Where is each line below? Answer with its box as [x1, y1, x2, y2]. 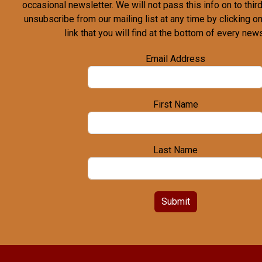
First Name [153, 98, 198, 110]
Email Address [146, 53, 206, 64]
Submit [161, 195, 190, 207]
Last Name [153, 144, 198, 156]
